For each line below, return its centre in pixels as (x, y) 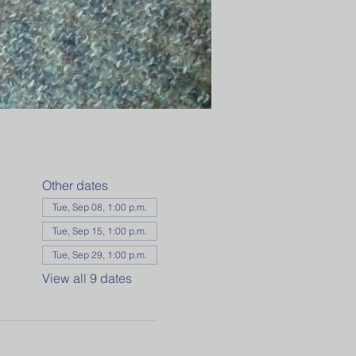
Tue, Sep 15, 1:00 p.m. (99, 231)
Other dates (75, 185)
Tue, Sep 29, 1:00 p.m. (99, 255)
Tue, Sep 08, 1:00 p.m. (99, 207)
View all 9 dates (87, 278)
